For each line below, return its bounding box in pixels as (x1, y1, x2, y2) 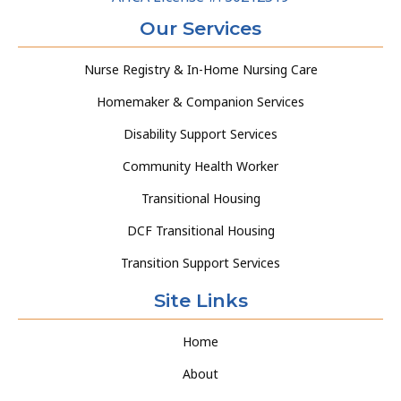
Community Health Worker (123, 157, 278, 175)
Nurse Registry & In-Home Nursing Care (83, 60, 318, 78)
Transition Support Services (121, 253, 280, 271)
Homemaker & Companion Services (97, 92, 304, 110)
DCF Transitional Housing (126, 221, 275, 239)
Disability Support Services (124, 124, 277, 142)
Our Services (140, 16, 261, 39)
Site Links (153, 288, 248, 311)
